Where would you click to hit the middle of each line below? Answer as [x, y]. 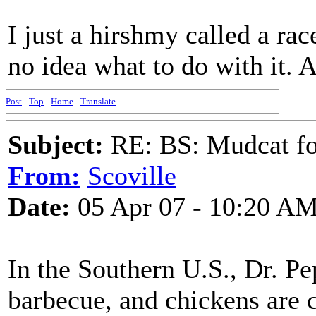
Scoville [132, 176]
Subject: [56, 145]
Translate [98, 101]
